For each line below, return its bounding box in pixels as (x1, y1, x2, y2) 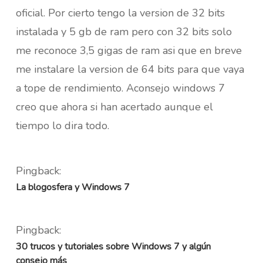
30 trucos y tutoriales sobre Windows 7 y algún (15, 240, 211, 253)
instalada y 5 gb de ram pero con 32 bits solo (15, 24, 232, 39)
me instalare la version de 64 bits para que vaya (15, 62, 244, 76)
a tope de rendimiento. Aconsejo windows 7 (15, 80, 225, 95)
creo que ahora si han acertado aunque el (15, 99, 213, 114)
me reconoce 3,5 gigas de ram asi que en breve (15, 43, 242, 58)
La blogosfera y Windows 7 (15, 180, 130, 194)
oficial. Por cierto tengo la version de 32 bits (15, 5, 225, 20)
